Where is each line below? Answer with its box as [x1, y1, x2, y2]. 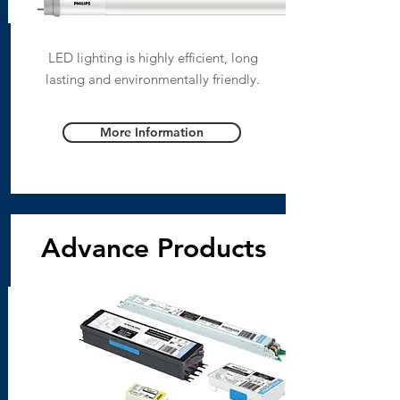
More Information [99, 124, 204, 140]
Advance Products [40, 232, 266, 264]
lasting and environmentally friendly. [46, 71, 260, 87]
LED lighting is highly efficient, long [47, 49, 258, 66]
